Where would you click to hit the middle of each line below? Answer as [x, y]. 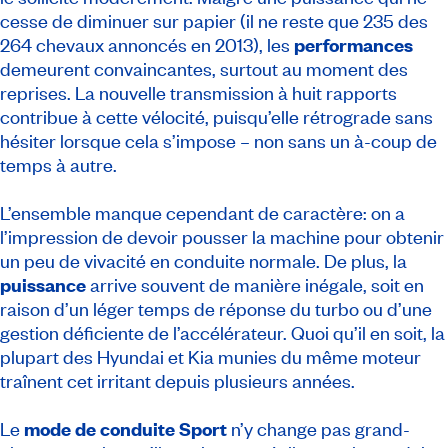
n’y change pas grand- [318, 429]
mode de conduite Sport [125, 429]
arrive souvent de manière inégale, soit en [255, 285]
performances [353, 45]
